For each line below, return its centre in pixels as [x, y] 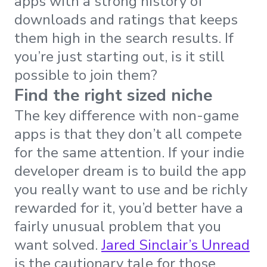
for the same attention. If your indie [129, 153]
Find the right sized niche [113, 96]
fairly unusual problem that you [118, 227]
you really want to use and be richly [131, 190]
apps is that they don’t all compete [128, 134]
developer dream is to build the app [130, 171]
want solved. [58, 245]
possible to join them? [86, 75]
